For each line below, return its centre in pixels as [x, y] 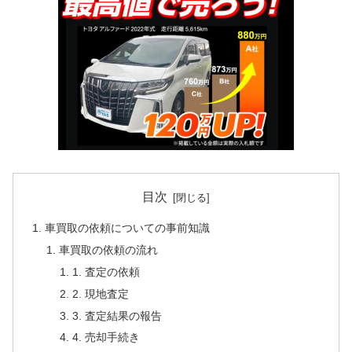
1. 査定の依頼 [106, 271]
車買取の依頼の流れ [108, 249]
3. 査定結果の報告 [117, 315]
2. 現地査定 [100, 293]
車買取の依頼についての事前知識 [128, 228]
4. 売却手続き [106, 337]
